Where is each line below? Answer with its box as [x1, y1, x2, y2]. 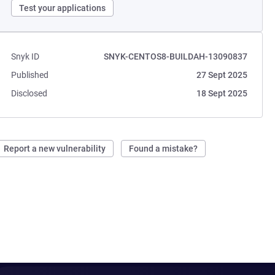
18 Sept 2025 [196, 88, 247, 98]
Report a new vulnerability [4, 144, 106, 153]
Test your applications [19, 3, 106, 13]
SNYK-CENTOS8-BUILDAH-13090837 [103, 52, 247, 61]
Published [11, 70, 49, 80]
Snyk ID [11, 52, 40, 61]
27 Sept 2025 [196, 70, 247, 80]
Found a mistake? [129, 144, 198, 153]
